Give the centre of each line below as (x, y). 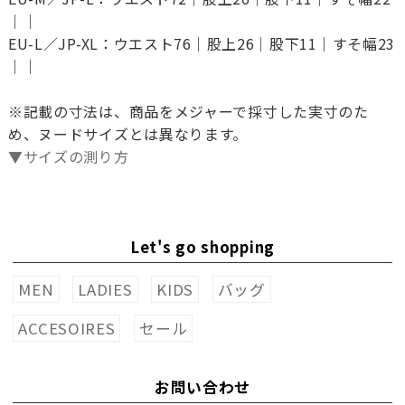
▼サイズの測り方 (68, 157)
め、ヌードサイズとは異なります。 (128, 134)
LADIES (105, 290)
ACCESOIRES (67, 329)
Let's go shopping (202, 247)
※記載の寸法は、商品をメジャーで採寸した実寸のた (188, 112)
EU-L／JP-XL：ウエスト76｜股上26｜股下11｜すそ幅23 (202, 44)
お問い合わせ (202, 387)
